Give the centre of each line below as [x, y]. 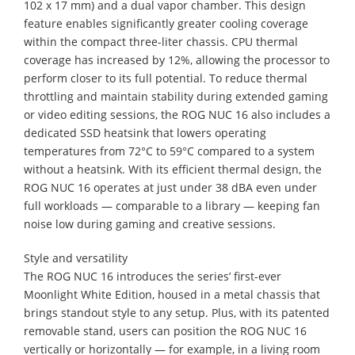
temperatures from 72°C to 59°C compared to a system [169, 151]
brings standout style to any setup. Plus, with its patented [177, 312]
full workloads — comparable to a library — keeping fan [172, 205]
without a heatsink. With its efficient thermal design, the [173, 169]
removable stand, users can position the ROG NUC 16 [165, 330]
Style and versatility [76, 258]
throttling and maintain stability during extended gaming [176, 96]
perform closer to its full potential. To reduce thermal [166, 78]
